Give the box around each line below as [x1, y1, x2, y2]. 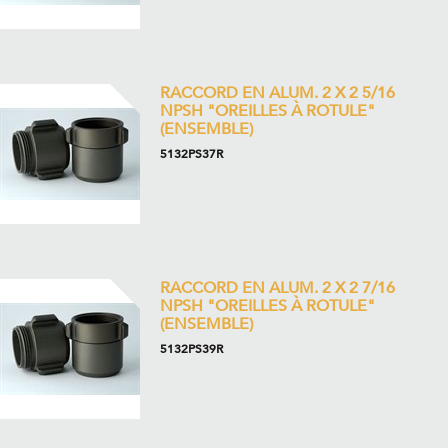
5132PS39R [160, 341, 223, 357]
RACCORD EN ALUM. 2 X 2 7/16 [160, 277, 395, 299]
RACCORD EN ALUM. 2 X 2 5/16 [160, 82, 395, 104]
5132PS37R [160, 146, 223, 162]
